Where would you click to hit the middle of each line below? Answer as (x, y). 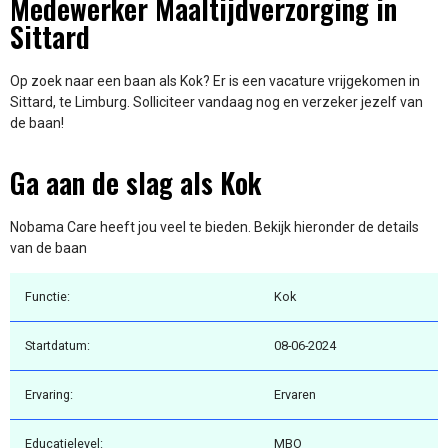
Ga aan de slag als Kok (135, 182)
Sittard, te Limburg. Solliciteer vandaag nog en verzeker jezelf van (216, 102)
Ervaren (295, 395)
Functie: (47, 297)
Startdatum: (57, 346)
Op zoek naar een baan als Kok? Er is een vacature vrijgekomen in (215, 81)
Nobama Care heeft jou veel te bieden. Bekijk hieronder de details (214, 226)
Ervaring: (49, 395)
